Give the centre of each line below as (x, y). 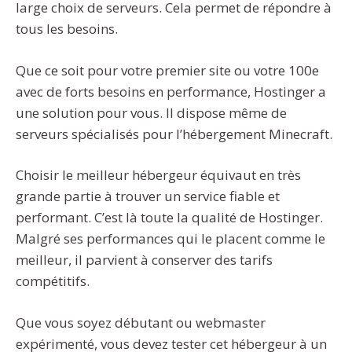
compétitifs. (53, 281)
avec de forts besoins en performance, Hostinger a (171, 91)
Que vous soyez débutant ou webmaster (141, 322)
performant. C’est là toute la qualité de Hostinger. (169, 218)
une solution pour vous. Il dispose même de (151, 112)
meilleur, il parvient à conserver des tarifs (144, 260)
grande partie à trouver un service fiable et (148, 196)
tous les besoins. (67, 29)
